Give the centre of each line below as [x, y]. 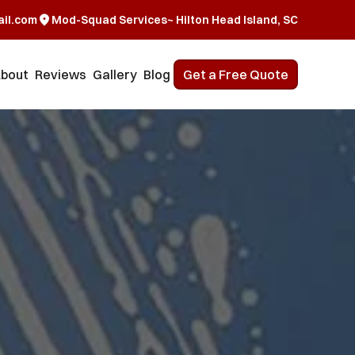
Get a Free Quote [236, 74]
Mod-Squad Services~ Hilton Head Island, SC [175, 20]
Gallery [115, 74]
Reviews [61, 74]
